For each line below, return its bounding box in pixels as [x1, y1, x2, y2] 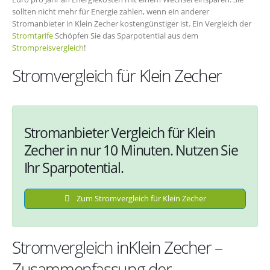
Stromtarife [12, 30, 53, 41]
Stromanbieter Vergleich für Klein [24, 122, 216, 142]
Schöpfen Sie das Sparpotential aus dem [53, 30, 198, 41]
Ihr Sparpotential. [24, 157, 124, 177]
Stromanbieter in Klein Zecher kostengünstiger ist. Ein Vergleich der [12, 17, 251, 29]
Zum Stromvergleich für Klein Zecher [74, 193, 206, 204]
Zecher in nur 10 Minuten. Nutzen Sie [24, 140, 238, 160]
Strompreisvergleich [12, 42, 84, 53]
